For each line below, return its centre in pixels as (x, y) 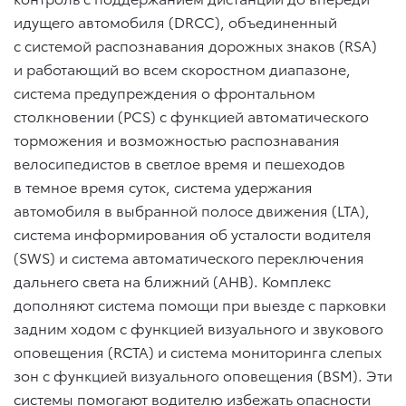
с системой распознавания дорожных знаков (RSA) (195, 44)
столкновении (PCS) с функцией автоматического (191, 115)
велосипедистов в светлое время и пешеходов (179, 162)
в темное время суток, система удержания (163, 186)
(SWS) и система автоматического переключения (189, 256)
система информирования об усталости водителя (193, 233)
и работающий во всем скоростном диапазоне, (182, 68)
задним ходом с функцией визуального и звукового (198, 327)
